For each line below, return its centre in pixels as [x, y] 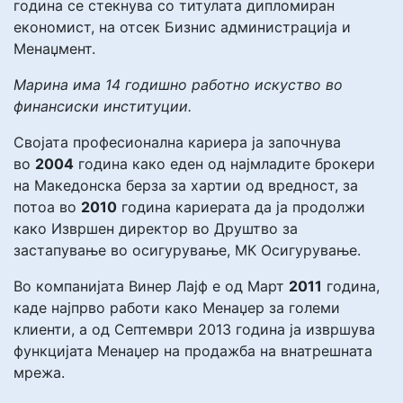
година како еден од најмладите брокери [224, 163]
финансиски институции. [103, 106]
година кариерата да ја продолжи [241, 206]
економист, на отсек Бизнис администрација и [182, 27]
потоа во [47, 206]
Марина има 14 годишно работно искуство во [178, 84]
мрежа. [39, 372]
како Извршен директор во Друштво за [156, 228]
